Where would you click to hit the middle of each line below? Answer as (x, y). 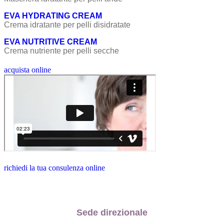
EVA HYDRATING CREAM (53, 15)
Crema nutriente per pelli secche (61, 50)
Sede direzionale (112, 213)
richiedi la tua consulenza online (54, 167)
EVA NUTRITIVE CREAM (50, 41)
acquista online (27, 69)
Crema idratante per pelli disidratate (67, 24)
